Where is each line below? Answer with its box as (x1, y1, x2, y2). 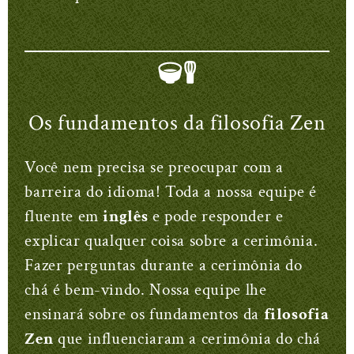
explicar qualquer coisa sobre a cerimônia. (24, 229, 318, 251)
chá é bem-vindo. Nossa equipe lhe (24, 278, 267, 300)
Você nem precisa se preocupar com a (24, 156, 284, 178)
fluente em (24, 205, 104, 227)
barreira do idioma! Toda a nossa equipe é (24, 180, 317, 202)
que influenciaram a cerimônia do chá (53, 327, 321, 349)
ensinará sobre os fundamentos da (24, 303, 264, 325)
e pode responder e (148, 205, 284, 227)
